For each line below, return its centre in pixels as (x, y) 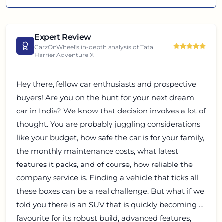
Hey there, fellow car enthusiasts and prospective (106, 84)
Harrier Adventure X (64, 55)
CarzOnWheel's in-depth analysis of (87, 47)
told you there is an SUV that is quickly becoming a (110, 204)
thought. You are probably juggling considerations (108, 124)
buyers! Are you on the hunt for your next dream (105, 97)
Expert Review (63, 37)
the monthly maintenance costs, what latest (97, 151)
